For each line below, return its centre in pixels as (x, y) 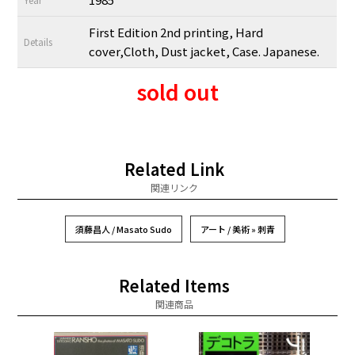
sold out (177, 91)
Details (38, 41)
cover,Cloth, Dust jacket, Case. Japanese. (204, 51)
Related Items (174, 285)
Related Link (174, 169)
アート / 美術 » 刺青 (238, 229)
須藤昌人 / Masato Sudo (124, 229)
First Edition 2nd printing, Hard (176, 32)
